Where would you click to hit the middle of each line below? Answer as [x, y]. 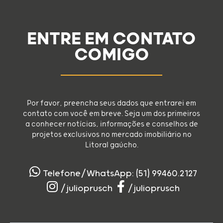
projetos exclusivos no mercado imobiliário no [111, 134]
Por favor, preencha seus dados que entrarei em [111, 103]
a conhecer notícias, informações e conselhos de [111, 124]
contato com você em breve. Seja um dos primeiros [111, 113]
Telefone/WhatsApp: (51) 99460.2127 [120, 173]
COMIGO [111, 55]
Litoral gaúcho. [111, 145]
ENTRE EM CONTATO [111, 39]
